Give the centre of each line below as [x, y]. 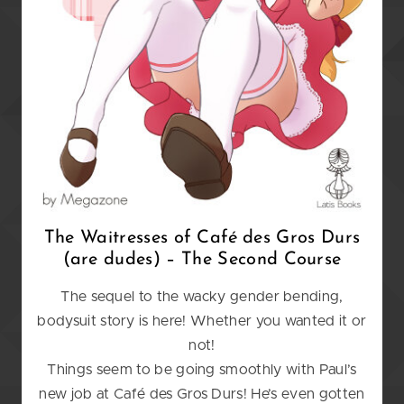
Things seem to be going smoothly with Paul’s [202, 370]
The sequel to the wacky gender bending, [202, 297]
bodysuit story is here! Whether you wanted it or [202, 321]
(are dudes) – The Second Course [202, 259]
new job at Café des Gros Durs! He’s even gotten [202, 395]
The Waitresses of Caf [136, 238]
